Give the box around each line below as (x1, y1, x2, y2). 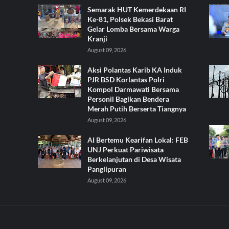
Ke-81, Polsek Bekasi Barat (87, 14, 173, 24)
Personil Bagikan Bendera (87, 94, 169, 103)
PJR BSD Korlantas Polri (87, 75, 165, 84)
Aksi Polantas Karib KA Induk (87, 65, 182, 74)
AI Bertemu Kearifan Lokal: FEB (87, 135, 188, 144)
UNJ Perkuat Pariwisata (87, 145, 164, 154)
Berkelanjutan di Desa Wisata (87, 154, 181, 164)
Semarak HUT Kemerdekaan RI (87, 5, 186, 14)
